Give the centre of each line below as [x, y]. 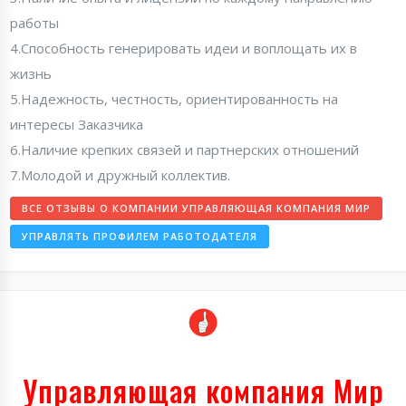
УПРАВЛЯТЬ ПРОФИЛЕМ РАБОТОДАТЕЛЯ [140, 236]
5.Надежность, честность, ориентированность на [174, 99]
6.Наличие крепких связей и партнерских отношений [184, 150]
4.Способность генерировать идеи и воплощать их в [184, 48]
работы [34, 23]
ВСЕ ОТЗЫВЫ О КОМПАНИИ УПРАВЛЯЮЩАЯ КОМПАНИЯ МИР [196, 208]
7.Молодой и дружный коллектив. [120, 175]
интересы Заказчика [77, 124]
